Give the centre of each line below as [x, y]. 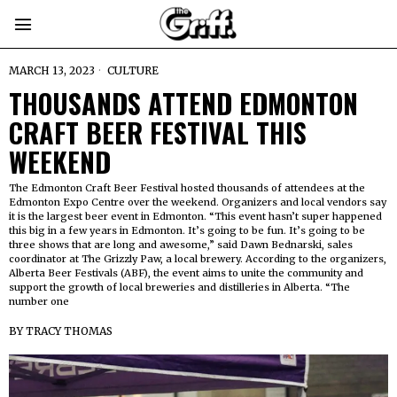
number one [39, 301]
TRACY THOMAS [69, 331]
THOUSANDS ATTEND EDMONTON [183, 103]
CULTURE [133, 70]
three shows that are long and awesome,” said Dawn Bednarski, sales [181, 245]
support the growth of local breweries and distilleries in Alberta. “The [179, 287]
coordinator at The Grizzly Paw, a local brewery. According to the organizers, [198, 259]
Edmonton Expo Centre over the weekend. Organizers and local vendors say [198, 202]
